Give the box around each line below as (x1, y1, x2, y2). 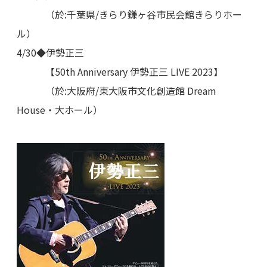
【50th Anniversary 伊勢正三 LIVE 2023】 (17, 64, 223, 79)
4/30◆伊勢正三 (17, 45, 84, 60)
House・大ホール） (17, 103, 103, 117)
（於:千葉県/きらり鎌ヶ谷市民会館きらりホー (17, 7, 242, 21)
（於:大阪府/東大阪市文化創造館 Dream (17, 83, 216, 98)
